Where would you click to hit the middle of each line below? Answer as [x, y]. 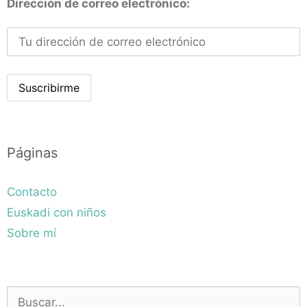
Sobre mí [32, 233]
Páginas [32, 152]
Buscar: [27, 294]
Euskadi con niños [57, 212]
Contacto [32, 192]
